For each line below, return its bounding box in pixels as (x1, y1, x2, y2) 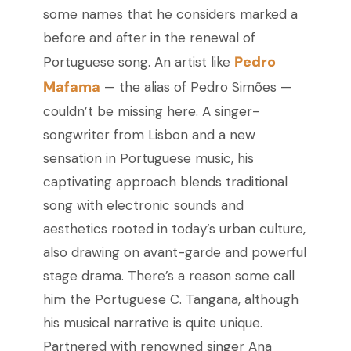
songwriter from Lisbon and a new (42, 126, 255, 144)
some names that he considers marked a (42, 5, 298, 24)
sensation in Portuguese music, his (42, 150, 254, 168)
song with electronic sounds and (42, 197, 244, 215)
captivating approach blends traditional (42, 173, 288, 191)
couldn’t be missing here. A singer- (42, 103, 259, 121)
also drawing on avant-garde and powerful (42, 244, 306, 262)
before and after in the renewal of (42, 29, 255, 47)
